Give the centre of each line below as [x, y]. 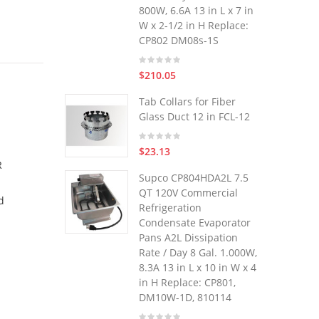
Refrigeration [170, 208]
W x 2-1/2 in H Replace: [194, 25]
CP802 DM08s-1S [179, 40]
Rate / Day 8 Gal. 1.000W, [198, 252]
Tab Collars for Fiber [187, 101]
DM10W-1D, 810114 [185, 297]
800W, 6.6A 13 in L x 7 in [196, 10]
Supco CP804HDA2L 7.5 [194, 178]
